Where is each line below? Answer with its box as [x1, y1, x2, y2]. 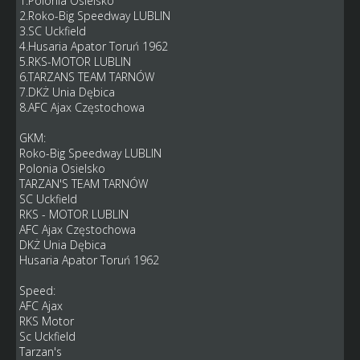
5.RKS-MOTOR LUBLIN [18, 54, 131, 70]
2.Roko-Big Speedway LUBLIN [18, 8, 170, 24]
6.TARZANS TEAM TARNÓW [18, 69, 154, 85]
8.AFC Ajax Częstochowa [18, 100, 145, 116]
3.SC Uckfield [18, 23, 86, 39]
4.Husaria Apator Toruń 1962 [18, 39, 168, 55]
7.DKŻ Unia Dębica [18, 84, 115, 100]
